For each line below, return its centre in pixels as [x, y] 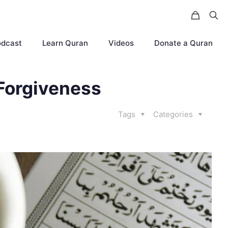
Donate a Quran [183, 43]
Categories [174, 114]
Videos [121, 43]
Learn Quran [65, 43]
